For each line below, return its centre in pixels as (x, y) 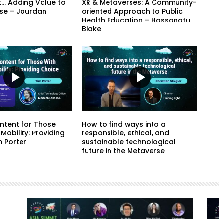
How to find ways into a (124, 124)
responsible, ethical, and (126, 133)
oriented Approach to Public (132, 11)
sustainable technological (129, 142)
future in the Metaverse (123, 150)
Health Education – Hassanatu (136, 20)
